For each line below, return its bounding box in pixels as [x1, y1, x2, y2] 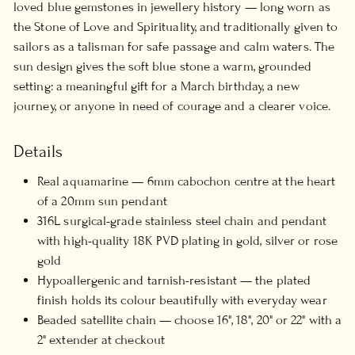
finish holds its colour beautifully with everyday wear [37, 292, 327, 308]
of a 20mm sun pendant [37, 193, 167, 209]
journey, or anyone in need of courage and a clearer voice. [13, 97, 330, 114]
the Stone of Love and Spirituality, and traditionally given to [13, 18, 338, 35]
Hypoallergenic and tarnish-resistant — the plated [37, 272, 311, 288]
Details [13, 141, 63, 162]
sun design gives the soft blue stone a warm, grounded [13, 58, 312, 74]
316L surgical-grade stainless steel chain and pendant [37, 212, 327, 229]
